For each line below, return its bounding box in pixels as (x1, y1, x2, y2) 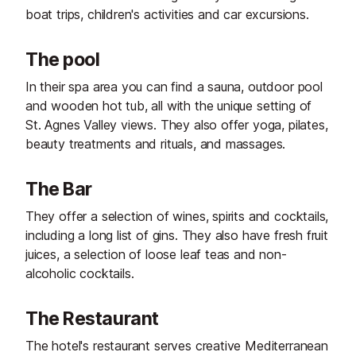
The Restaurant (25, 308, 159, 331)
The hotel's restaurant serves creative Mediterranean (25, 338, 328, 354)
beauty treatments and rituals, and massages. (25, 136, 286, 153)
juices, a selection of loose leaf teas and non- (25, 246, 287, 263)
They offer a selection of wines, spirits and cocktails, (25, 208, 329, 225)
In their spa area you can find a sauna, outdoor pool (25, 79, 323, 95)
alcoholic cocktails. (25, 265, 134, 282)
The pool (25, 48, 100, 72)
